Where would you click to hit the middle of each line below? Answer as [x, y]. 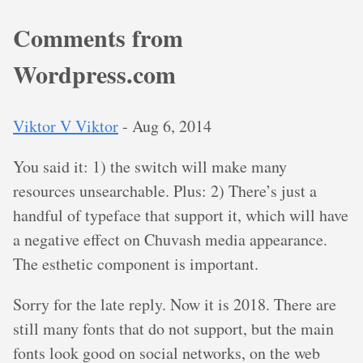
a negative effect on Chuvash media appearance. [170, 240]
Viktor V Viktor [66, 126]
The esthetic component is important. [136, 264]
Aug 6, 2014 [172, 126]
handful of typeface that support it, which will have [181, 216]
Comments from [98, 38]
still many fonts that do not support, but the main [173, 329]
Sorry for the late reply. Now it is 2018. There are [175, 305]
